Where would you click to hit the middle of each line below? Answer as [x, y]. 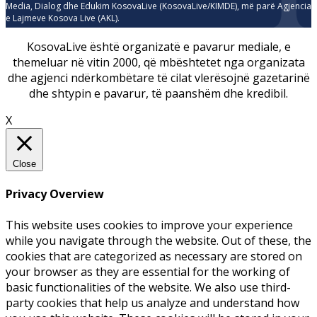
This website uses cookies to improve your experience [149, 225]
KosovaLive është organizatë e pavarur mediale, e [158, 47]
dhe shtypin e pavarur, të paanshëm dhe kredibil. [158, 94]
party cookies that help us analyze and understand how [152, 302]
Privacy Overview [55, 194]
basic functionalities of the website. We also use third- [148, 287]
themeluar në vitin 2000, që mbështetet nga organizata [158, 63]
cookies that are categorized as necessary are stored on [154, 256]
